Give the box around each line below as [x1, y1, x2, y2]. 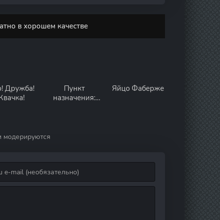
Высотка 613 [52, 102, 96, 112]
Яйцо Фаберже [112, 83, 164, 93]
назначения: [53, 93, 95, 103]
